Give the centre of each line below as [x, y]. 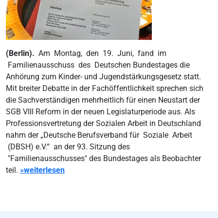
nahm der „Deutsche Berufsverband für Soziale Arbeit [99, 135]
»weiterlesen [42, 170]
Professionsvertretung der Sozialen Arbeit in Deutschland [103, 123]
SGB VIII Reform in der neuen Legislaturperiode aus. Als [100, 112]
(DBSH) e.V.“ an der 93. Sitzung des [68, 147]
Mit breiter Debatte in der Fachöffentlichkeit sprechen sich [105, 88]
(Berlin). [22, 53]
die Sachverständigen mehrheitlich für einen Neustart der [103, 100]
